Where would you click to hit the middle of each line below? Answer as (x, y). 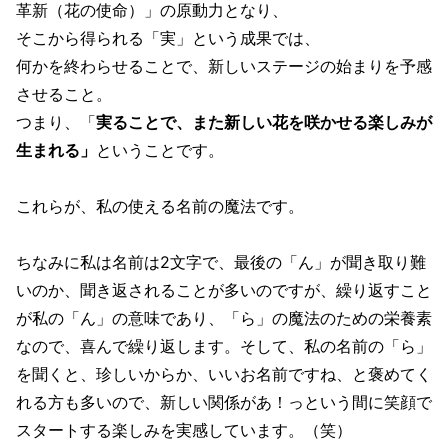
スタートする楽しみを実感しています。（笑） (184, 430)
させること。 (64, 94)
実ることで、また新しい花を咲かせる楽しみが (264, 122)
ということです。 (160, 150)
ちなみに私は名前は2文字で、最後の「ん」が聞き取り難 (221, 262)
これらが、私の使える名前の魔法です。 (160, 206)
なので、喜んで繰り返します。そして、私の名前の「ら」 (224, 346)
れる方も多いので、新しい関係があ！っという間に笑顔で (224, 402)
